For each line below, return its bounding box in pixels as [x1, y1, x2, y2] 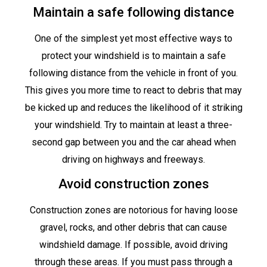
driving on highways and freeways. [62, 153, 205, 165]
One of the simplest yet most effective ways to [35, 32, 232, 44]
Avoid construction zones [58, 176, 209, 192]
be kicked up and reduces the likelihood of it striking [24, 101, 243, 113]
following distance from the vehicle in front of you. [29, 67, 238, 79]
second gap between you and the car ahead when [31, 136, 236, 148]
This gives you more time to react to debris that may [25, 84, 242, 96]
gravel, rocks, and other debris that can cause [40, 222, 227, 234]
